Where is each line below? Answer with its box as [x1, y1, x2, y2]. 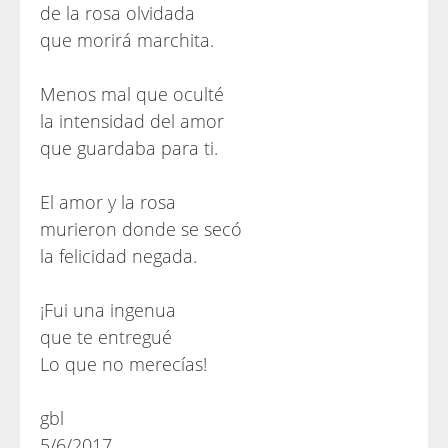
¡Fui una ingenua [40, 298, 176, 322]
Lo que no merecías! [40, 352, 207, 376]
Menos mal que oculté [40, 82, 224, 106]
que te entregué [40, 325, 172, 349]
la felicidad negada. [40, 244, 197, 268]
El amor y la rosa [40, 190, 176, 214]
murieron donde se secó [40, 217, 242, 241]
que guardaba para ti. [40, 136, 218, 160]
